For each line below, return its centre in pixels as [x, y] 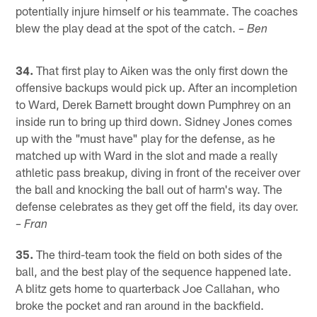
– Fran [32, 226]
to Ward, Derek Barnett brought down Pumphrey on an [154, 104]
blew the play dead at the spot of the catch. [127, 28]
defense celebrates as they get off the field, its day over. [157, 206]
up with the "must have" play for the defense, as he [146, 138]
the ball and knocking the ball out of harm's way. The [149, 189]
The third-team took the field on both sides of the [158, 254]
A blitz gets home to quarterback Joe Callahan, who [148, 288]
